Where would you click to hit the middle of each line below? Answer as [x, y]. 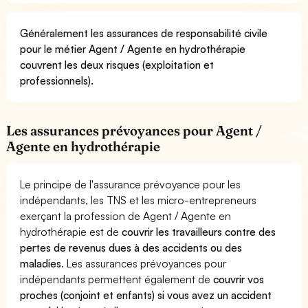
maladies [41, 263]
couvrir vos [239, 279]
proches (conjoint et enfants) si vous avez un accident [146, 295]
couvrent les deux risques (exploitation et [117, 64]
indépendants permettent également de [117, 279]
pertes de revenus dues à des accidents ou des [131, 247]
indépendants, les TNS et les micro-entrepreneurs [139, 200]
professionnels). [57, 80]
